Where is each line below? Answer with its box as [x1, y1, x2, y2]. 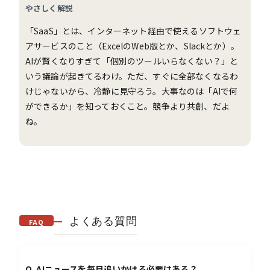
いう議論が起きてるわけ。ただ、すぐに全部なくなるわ [25, 69, 238, 82]
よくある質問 [69, 213, 137, 228]
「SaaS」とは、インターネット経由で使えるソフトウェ [25, 24, 242, 37]
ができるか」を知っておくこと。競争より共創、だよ [25, 99, 230, 112]
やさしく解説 [25, 2, 73, 14]
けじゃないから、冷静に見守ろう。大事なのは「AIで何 [25, 84, 238, 97]
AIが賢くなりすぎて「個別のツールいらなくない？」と [25, 54, 239, 67]
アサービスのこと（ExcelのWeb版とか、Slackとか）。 [25, 39, 239, 52]
